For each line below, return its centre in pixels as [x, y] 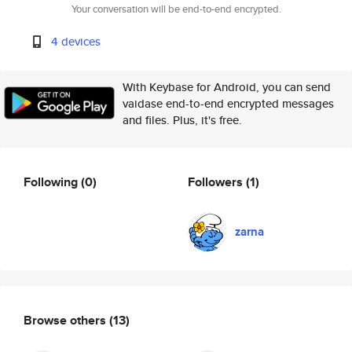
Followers [217, 181]
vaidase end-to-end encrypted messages [228, 103]
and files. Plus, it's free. [182, 120]
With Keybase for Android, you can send [227, 87]
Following [52, 181]
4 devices [76, 41]
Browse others [66, 320]
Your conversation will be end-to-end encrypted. [176, 9]
